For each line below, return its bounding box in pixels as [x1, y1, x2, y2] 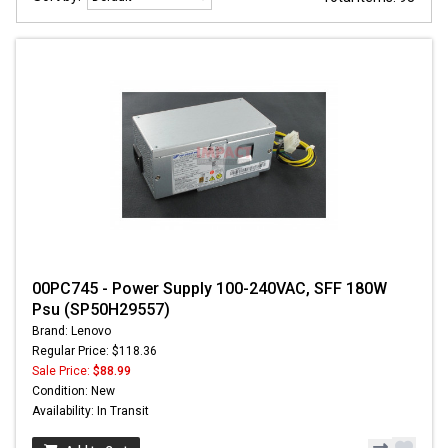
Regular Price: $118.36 [32, 343, 157, 358]
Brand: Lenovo [32, 323, 111, 338]
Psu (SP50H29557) [32, 299, 170, 319]
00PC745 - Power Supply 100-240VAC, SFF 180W [32, 278, 387, 298]
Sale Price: [32, 363, 93, 378]
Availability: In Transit [32, 403, 149, 418]
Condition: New [32, 383, 115, 398]
